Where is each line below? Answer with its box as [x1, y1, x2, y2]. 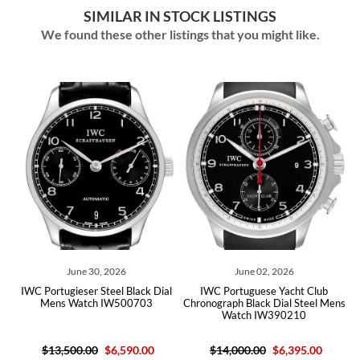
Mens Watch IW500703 [39, 297, 153, 309]
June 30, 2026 [66, 265, 126, 277]
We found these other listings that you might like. [40, 27, 320, 42]
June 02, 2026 [234, 265, 294, 277]
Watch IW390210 [222, 309, 306, 321]
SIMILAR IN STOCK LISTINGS [84, 7, 276, 25]
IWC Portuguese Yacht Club [200, 284, 328, 297]
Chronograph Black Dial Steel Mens [182, 297, 346, 309]
